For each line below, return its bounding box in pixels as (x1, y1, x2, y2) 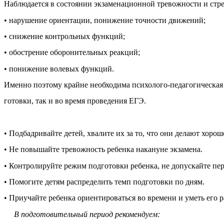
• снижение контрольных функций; (4, 32, 125, 41)
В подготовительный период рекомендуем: (4, 209, 160, 218)
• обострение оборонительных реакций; (4, 48, 140, 57)
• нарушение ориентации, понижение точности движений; (4, 15, 205, 24)
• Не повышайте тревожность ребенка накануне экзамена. (4, 145, 202, 154)
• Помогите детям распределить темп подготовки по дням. (4, 177, 204, 186)
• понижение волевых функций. (4, 64, 114, 73)
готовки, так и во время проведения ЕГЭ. (4, 96, 146, 105)
